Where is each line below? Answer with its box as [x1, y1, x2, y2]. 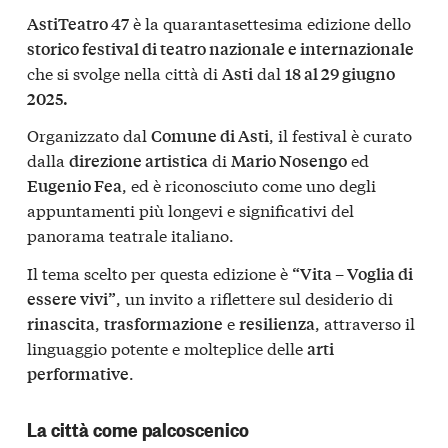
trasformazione [104, 311, 223, 335]
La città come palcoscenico [27, 414, 249, 442]
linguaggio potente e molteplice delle [27, 335, 307, 359]
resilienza [239, 311, 315, 335]
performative [27, 361, 129, 385]
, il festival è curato [269, 123, 412, 147]
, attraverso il [315, 310, 415, 334]
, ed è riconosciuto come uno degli [122, 173, 376, 197]
